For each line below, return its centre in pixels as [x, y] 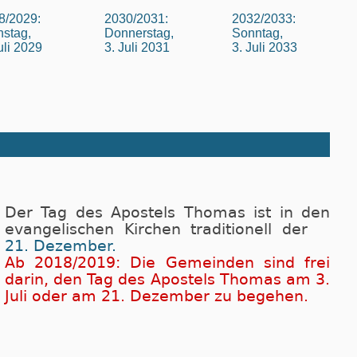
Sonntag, [257, 33]
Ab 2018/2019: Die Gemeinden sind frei [167, 263]
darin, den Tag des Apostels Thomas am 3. [167, 280]
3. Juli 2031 [137, 47]
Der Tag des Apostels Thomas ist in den [167, 213]
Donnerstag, [139, 33]
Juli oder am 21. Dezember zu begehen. [157, 296]
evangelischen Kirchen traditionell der [161, 229]
